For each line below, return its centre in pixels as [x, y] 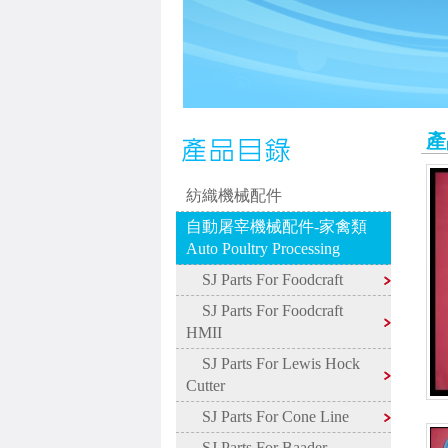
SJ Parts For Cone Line [267, 416]
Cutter [205, 385]
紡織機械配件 [233, 195]
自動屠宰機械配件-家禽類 [276, 226]
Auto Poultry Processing [262, 248]
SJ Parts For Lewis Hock [272, 363]
